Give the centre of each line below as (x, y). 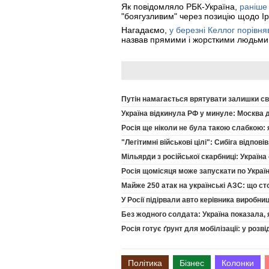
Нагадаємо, (145, 30)
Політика (145, 263)
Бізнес (192, 263)
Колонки (238, 263)
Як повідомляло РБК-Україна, (180, 6)
